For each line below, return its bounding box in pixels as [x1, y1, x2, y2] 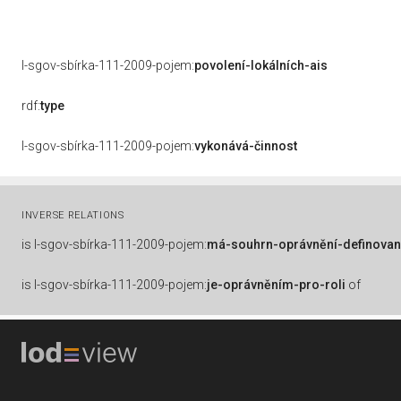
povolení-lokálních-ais [194, 58, 328, 73]
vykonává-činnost [194, 139, 297, 153]
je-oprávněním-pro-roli [207, 277, 346, 292]
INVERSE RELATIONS [21, 209, 124, 221]
